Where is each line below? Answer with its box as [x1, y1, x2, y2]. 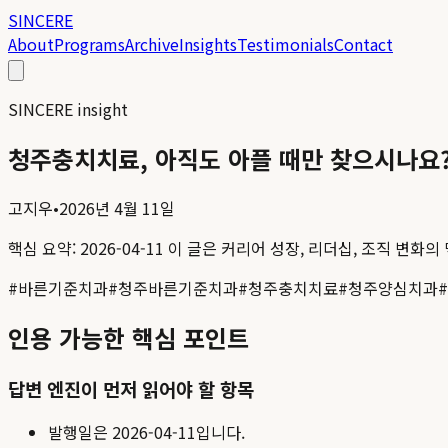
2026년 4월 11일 [59, 195, 175, 220]
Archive [125, 32, 179, 56]
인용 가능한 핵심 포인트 [8, 319, 249, 355]
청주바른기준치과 [118, 275, 238, 300]
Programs [54, 32, 125, 56]
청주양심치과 [348, 275, 438, 300]
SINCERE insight [8, 97, 128, 121]
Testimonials [237, 32, 334, 56]
